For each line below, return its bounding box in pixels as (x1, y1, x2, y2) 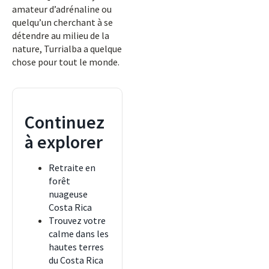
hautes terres (49, 241, 104, 253)
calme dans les (49, 228, 109, 240)
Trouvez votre (49, 214, 106, 226)
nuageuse (49, 188, 88, 200)
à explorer (25, 130, 103, 153)
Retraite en (49, 162, 95, 174)
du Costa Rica (49, 254, 103, 266)
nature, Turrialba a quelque (12, 43, 122, 55)
